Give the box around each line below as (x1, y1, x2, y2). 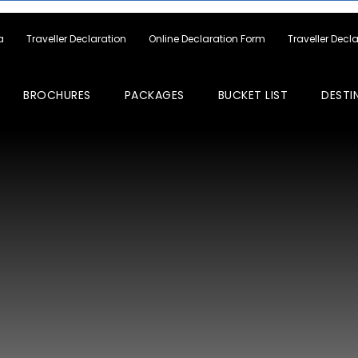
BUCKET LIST (217, 87, 288, 103)
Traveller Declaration (26, 32, 126, 46)
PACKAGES (124, 87, 185, 103)
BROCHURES (23, 87, 91, 103)
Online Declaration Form (149, 32, 265, 46)
